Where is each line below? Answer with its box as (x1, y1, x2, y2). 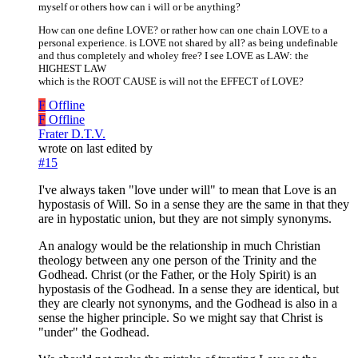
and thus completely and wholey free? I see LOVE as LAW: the (38, 50, 308, 62)
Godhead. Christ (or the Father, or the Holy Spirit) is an (38, 268, 316, 282)
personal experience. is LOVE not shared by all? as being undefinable (38, 37, 338, 50)
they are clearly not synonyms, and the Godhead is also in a (38, 296, 337, 311)
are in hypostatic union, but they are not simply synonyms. (38, 212, 332, 226)
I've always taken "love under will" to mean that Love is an (38, 183, 336, 197)
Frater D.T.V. (38, 127, 105, 141)
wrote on (38, 141, 86, 156)
